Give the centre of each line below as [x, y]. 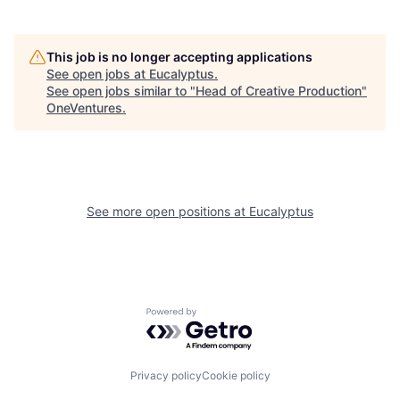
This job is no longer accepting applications [179, 57]
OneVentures [84, 108]
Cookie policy [236, 376]
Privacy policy [166, 376]
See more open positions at [168, 212]
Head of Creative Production [279, 91]
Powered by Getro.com [224, 316]
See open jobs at [98, 74]
